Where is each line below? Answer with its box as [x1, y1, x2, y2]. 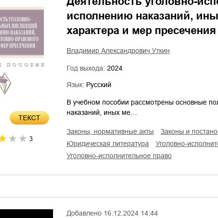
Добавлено [67, 209, 102, 217]
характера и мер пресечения [67, 24, 216, 36]
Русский [86, 81, 111, 89]
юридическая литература [73, 140, 149, 147]
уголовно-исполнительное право [71, 152, 172, 160]
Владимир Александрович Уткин [67, 47, 170, 54]
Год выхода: [67, 64, 107, 72]
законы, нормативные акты [71, 127, 154, 135]
